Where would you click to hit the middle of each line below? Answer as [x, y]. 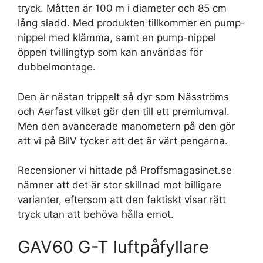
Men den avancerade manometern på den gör [126, 126]
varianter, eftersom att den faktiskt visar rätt [122, 200]
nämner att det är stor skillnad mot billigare [119, 185]
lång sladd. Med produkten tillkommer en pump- [131, 23]
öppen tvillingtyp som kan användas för [110, 53]
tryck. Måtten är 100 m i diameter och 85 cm [122, 9]
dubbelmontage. [57, 67]
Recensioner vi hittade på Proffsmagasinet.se [125, 171]
